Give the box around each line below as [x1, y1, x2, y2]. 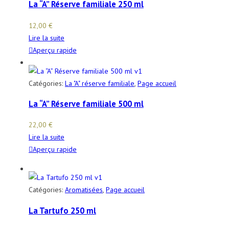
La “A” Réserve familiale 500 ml [29, 98, 144, 109]
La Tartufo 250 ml [29, 204, 96, 216]
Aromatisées [65, 185, 103, 195]
